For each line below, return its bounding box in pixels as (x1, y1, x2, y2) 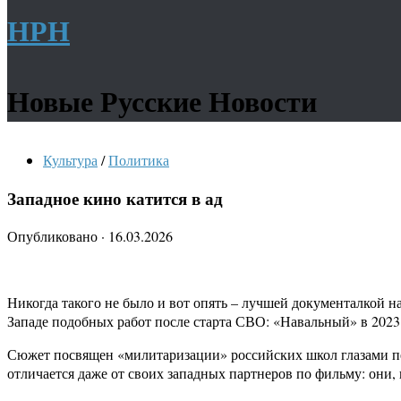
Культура (43, 150, 98, 169)
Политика (108, 150, 169, 169)
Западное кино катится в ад (7, 185, 223, 210)
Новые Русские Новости (7, 80, 317, 122)
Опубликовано (7, 226, 101, 246)
